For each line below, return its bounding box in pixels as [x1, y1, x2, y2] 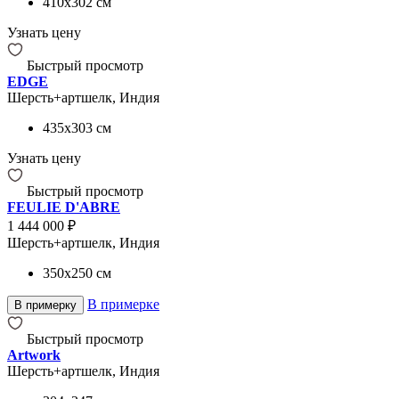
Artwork [7, 346, 61, 362]
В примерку [14, 297, 77, 312]
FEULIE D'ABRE [7, 199, 120, 215]
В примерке [87, 296, 159, 312]
